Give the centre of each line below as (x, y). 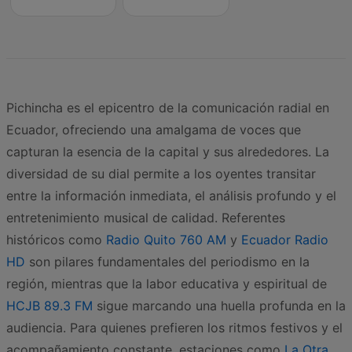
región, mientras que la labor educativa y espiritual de (167, 283)
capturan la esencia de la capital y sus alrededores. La (168, 151)
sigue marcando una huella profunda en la (219, 305)
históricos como (56, 239)
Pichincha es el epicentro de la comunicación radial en (168, 107)
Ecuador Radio (285, 239)
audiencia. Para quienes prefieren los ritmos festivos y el (174, 327)
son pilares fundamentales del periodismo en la (167, 261)
